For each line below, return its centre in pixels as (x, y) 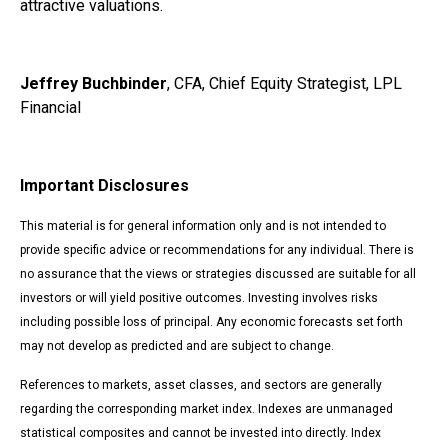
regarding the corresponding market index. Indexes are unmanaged (206, 408)
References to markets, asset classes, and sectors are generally (201, 384)
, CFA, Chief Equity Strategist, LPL (284, 83)
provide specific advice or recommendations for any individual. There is (217, 249)
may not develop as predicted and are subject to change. (177, 345)
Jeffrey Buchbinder (93, 83)
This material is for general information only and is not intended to (203, 225)
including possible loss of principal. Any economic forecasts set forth (211, 321)
